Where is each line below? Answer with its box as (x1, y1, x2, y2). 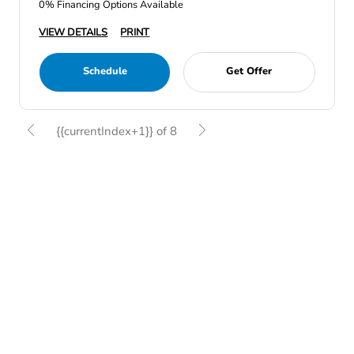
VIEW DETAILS (39, 25, 108, 40)
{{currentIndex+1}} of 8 (56, 123, 178, 139)
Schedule (82, 64, 127, 78)
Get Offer (226, 64, 273, 78)
